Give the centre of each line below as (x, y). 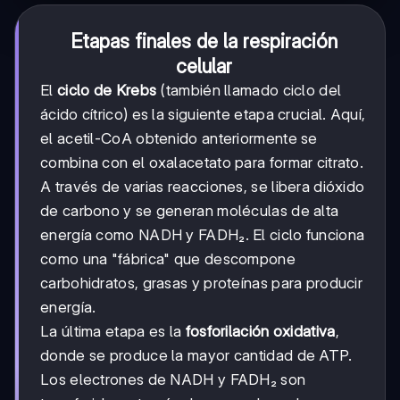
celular (204, 67)
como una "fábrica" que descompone (168, 259)
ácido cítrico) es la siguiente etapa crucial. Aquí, (203, 115)
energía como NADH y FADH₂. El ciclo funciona (203, 235)
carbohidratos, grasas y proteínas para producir (202, 283)
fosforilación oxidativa (260, 332)
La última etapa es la (113, 332)
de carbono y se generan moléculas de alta (190, 211)
